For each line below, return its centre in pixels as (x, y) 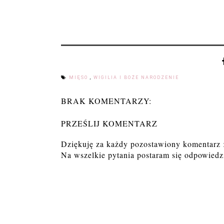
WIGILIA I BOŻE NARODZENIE (136, 77)
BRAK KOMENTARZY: (106, 100)
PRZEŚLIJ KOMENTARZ (109, 123)
